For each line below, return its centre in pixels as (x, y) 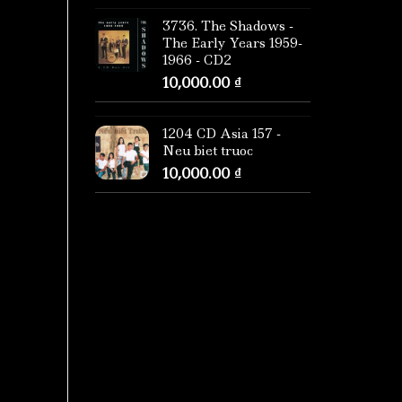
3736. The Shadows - (228, 26)
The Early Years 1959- (232, 44)
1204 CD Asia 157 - (222, 134)
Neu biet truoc (208, 151)
